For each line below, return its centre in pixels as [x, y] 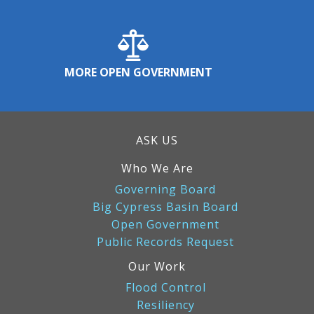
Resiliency [165, 305]
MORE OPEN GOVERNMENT [139, 72]
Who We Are [157, 168]
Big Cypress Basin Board [165, 206]
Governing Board [165, 189]
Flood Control [165, 287]
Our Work [157, 266]
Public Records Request [165, 241]
